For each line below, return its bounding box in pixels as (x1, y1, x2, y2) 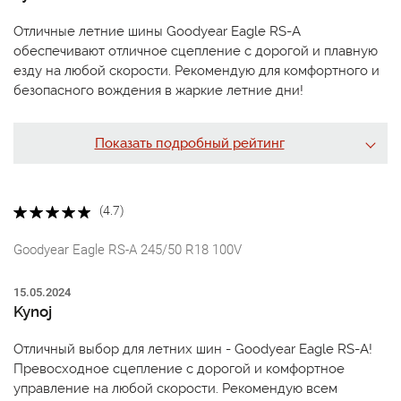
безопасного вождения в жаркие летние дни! (13, 82, 303, 99)
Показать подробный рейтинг (94, 135, 285, 152)
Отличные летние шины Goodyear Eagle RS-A (13, 23, 301, 40)
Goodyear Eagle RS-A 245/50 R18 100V (13, 241, 242, 258)
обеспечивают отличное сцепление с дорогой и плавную (13, 43, 378, 60)
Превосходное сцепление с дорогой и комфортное (13, 360, 345, 377)
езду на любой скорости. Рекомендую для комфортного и (13, 63, 380, 80)
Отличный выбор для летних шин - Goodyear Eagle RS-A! (13, 340, 372, 357)
